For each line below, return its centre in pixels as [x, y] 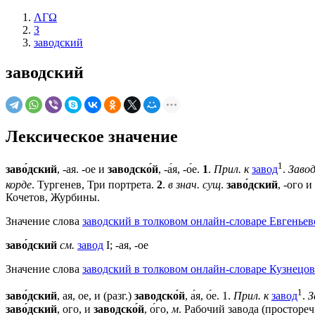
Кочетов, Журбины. [53, 198]
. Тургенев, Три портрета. [94, 185]
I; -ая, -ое [126, 245]
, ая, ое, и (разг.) [96, 296]
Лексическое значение [92, 136]
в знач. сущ [194, 185]
